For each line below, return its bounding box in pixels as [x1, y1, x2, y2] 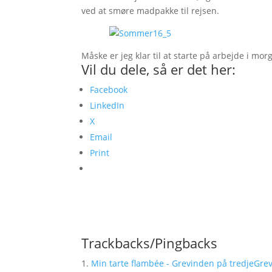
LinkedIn [90, 100, 125, 111]
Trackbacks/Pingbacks [81, 234, 218, 252]
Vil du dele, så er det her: [81, 60, 236, 78]
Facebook [90, 84, 128, 95]
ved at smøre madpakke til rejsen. [81, 5, 220, 16]
